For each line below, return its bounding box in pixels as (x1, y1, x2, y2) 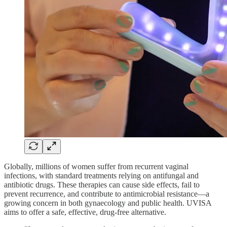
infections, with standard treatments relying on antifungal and (4, 171, 199, 180)
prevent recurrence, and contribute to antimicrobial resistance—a (4, 189, 209, 198)
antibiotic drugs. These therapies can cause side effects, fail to (4, 180, 200, 189)
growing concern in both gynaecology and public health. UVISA (4, 198, 211, 207)
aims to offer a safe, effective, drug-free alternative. (4, 207, 166, 216)
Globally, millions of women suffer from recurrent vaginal (4, 162, 188, 171)
